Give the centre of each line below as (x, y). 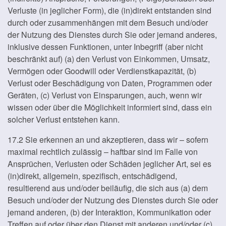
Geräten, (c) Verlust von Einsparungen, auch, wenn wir (105, 95)
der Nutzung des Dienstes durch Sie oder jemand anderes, (112, 35)
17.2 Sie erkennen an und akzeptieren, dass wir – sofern (108, 139)
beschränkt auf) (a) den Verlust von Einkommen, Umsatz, (109, 59)
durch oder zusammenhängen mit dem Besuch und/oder (108, 22)
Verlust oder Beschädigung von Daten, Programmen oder (110, 83)
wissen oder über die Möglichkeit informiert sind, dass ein (110, 107)
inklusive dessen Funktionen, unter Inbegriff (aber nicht (105, 47)
